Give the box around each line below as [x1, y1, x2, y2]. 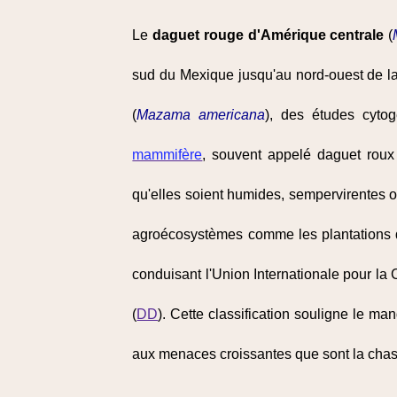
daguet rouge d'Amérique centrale [152, 27, 385, 43]
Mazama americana [136, 107, 266, 122]
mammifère [132, 147, 203, 162]
